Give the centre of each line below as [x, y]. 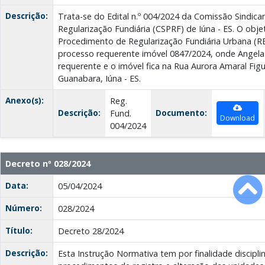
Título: [19, 231]
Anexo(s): [25, 101]
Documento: [181, 113]
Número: [24, 208]
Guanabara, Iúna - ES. [99, 79]
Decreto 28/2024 [91, 231]
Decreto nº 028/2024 [48, 164]
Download [237, 118]
